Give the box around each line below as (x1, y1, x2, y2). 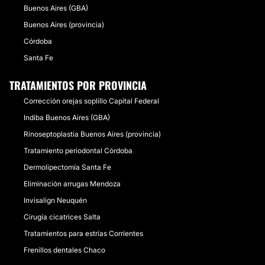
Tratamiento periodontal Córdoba (24, 146, 132, 155)
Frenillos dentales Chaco (24, 245, 105, 254)
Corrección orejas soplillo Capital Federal (24, 96, 159, 105)
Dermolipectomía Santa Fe (24, 163, 111, 172)
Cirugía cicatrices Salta (24, 212, 101, 221)
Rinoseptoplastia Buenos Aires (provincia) (24, 130, 161, 138)
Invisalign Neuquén (24, 196, 87, 205)
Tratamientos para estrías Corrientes (24, 229, 143, 238)
